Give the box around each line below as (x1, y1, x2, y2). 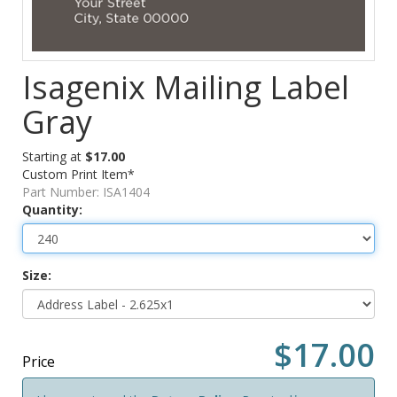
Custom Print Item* (22, 165, 135, 183)
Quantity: (22, 200, 82, 218)
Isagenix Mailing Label (22, 65, 349, 109)
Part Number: (22, 183, 103, 200)
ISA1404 (103, 183, 150, 200)
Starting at (22, 147, 85, 165)
